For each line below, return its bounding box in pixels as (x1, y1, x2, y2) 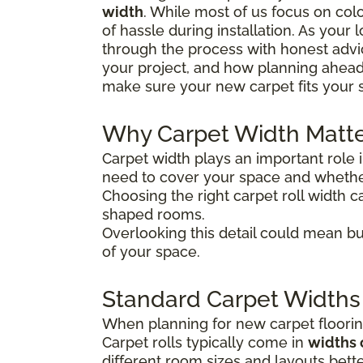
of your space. (102, 242, 200, 260)
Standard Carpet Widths (102, 285, 361, 313)
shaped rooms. (102, 205, 205, 223)
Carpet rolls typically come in (102, 333, 308, 351)
